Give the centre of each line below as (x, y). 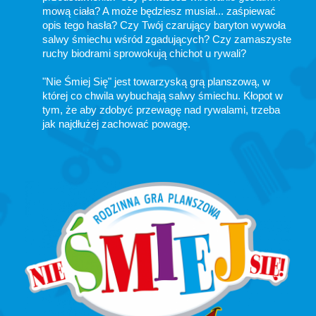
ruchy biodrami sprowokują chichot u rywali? (144, 54)
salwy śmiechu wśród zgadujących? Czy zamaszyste (167, 39)
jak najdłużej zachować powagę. (116, 124)
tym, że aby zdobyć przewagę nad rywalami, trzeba (161, 110)
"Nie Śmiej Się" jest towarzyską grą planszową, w (156, 82)
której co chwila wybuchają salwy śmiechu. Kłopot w (163, 96)
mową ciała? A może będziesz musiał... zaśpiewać (159, 11)
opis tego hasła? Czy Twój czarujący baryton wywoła (164, 25)
